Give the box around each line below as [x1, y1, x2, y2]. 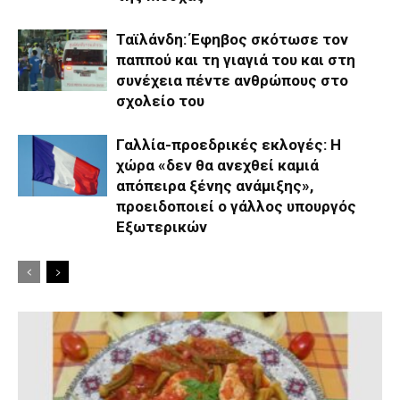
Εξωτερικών [116, 218, 207, 237]
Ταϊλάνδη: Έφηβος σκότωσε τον [116, 30, 348, 49]
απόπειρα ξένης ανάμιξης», [116, 177, 313, 196]
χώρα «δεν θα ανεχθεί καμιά [116, 156, 319, 175]
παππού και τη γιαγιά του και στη [116, 51, 355, 70]
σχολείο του [116, 92, 204, 111]
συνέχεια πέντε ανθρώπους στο [116, 71, 348, 90]
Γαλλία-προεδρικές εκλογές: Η [116, 136, 341, 154]
